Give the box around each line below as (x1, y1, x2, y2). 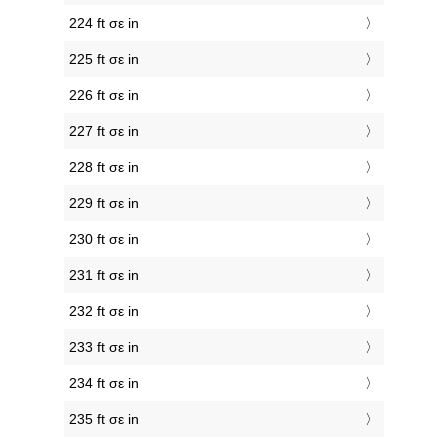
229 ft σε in (69, 195, 139, 212)
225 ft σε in (69, 51, 139, 68)
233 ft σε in (69, 339, 139, 356)
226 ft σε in (69, 87, 139, 104)
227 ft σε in (69, 123, 139, 140)
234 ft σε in (69, 375, 139, 392)
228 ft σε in (69, 159, 139, 176)
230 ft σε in (69, 231, 139, 248)
